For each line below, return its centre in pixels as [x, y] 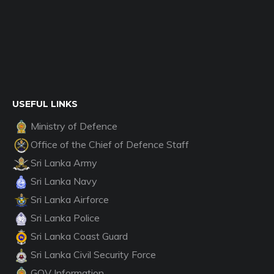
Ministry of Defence [74, 126]
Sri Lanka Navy [64, 181]
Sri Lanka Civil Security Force [93, 254]
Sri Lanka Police [65, 217]
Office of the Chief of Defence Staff [110, 144]
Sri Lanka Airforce [70, 199]
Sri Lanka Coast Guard [79, 236]
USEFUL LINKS [45, 104]
